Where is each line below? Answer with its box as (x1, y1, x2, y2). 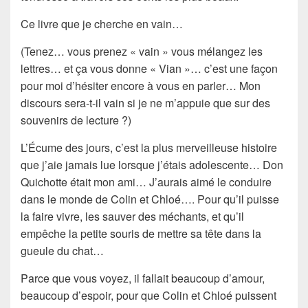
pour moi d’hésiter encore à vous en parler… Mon (21, 77, 261, 93)
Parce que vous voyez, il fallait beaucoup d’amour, (21, 269, 265, 286)
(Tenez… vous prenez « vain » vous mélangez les (21, 43, 263, 59)
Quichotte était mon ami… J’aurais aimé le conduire (21, 173, 272, 190)
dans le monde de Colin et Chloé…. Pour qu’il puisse (21, 190, 279, 207)
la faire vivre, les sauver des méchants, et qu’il (21, 208, 244, 224)
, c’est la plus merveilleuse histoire (110, 139, 277, 155)
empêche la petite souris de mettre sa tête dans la (21, 225, 261, 241)
